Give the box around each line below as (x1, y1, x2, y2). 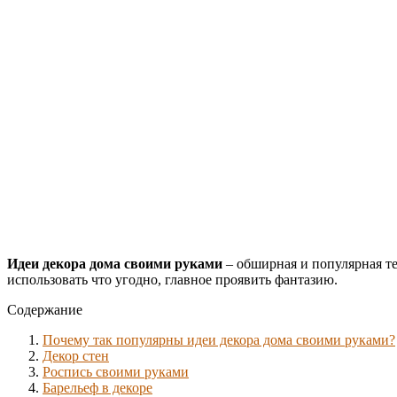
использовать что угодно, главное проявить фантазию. (7, 271, 338, 287)
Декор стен (43, 347, 109, 363)
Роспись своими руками (43, 363, 189, 379)
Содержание (7, 301, 82, 317)
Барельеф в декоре (43, 379, 152, 395)
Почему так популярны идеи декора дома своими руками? (43, 331, 395, 347)
